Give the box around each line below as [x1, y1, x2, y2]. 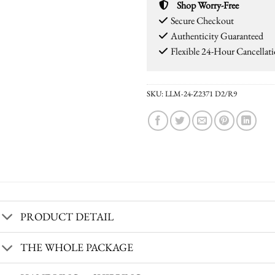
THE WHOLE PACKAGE [20, 240, 133, 255]
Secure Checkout [171, 14, 234, 27]
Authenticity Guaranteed [171, 29, 263, 42]
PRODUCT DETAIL [20, 209, 114, 224]
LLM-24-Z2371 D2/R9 [165, 88, 237, 99]
